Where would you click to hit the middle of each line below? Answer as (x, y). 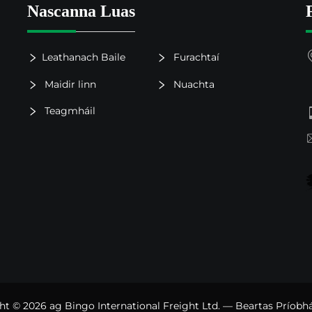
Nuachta (193, 84)
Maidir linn (69, 84)
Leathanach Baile (84, 57)
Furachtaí (195, 57)
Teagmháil (69, 110)
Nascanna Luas (81, 11)
